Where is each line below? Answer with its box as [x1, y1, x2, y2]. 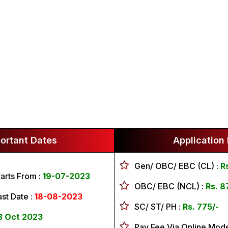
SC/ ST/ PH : [134, 202, 183, 212]
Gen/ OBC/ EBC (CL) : [134, 161, 220, 171]
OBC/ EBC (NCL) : [134, 181, 206, 191]
